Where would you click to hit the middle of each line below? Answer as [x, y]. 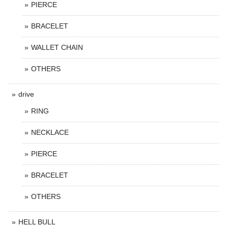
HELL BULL [37, 222]
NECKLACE [50, 132]
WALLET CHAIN [57, 47]
